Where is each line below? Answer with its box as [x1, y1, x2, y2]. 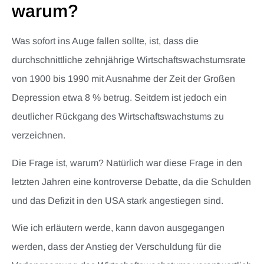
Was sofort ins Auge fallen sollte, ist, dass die [12, 36, 199, 47]
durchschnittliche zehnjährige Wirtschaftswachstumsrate [12, 55, 246, 65]
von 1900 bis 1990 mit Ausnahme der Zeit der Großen [12, 74, 235, 84]
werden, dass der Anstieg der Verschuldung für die [12, 242, 222, 252]
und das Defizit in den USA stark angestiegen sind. [12, 195, 223, 206]
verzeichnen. [12, 130, 65, 141]
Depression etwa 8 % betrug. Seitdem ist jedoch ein [12, 93, 227, 103]
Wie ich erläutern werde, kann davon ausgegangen [12, 223, 225, 233]
